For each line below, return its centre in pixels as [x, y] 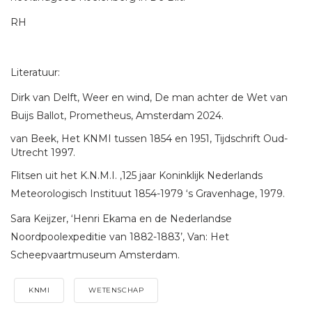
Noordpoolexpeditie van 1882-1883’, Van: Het [120, 236]
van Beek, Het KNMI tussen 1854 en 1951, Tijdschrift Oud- [149, 138]
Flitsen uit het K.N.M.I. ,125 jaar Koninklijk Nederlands [136, 175]
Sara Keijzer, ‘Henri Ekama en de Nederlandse [121, 218]
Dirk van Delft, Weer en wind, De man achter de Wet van [149, 97]
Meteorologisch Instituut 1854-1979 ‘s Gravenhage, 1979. [148, 193]
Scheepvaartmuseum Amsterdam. [95, 255]
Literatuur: [35, 72]
